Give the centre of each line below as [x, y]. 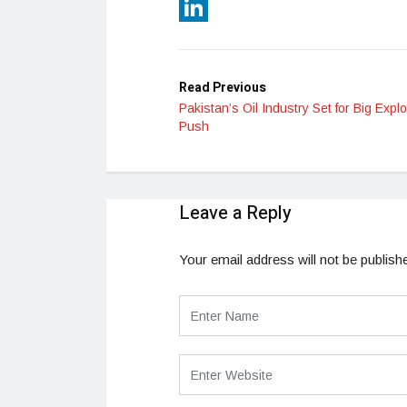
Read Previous [223, 88]
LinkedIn [204, 36]
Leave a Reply [235, 213]
